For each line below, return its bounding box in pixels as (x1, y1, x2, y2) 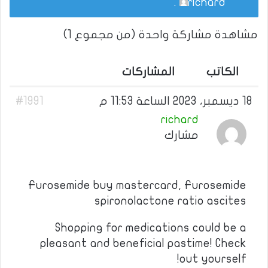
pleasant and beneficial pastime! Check (40, 237, 246, 249)
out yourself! (179, 253, 246, 265)
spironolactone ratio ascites (95, 195, 246, 207)
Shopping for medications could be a (55, 222, 246, 234)
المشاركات (122, 66, 175, 78)
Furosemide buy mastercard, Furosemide (28, 179, 246, 191)
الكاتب (206, 66, 239, 78)
